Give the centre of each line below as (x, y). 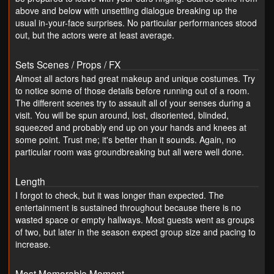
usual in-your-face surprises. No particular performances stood (136, 22)
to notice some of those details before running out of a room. (132, 90)
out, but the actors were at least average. (95, 35)
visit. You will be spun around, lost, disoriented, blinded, (122, 115)
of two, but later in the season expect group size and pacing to (135, 231)
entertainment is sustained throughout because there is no (128, 207)
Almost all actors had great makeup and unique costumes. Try (135, 78)
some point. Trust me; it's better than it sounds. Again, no (126, 139)
